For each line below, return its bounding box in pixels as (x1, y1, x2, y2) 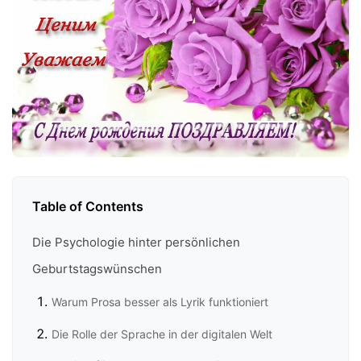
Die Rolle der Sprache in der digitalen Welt (52, 326, 272, 341)
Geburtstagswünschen (32, 261, 162, 277)
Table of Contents (32, 198, 143, 215)
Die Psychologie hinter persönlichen (32, 234, 240, 251)
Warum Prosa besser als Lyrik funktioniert (52, 295, 268, 309)
